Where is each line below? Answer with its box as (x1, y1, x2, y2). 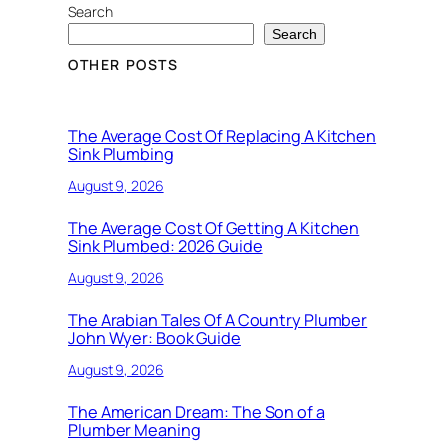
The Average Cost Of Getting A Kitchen (68, 216, 360, 239)
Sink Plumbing (68, 142, 174, 165)
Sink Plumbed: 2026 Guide (68, 234, 263, 257)
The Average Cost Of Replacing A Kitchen (68, 124, 377, 147)
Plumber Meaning (68, 418, 201, 441)
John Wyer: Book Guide (68, 326, 241, 349)
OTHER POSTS (68, 54, 179, 74)
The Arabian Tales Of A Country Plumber (68, 308, 368, 331)
